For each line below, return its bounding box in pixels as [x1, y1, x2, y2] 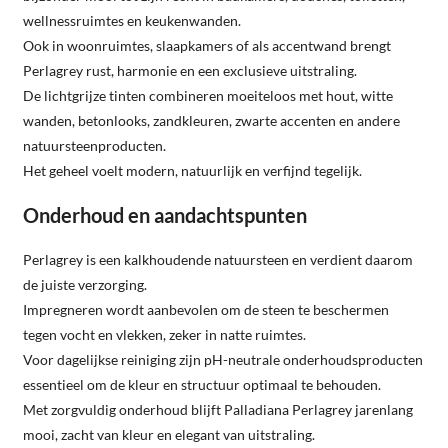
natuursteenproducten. [23, 136, 166, 154]
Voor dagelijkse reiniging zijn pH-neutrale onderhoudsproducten [23, 350, 423, 368]
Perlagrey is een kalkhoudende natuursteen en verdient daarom [23, 250, 413, 268]
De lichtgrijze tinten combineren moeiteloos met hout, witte [23, 86, 393, 104]
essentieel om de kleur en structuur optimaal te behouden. [23, 375, 381, 393]
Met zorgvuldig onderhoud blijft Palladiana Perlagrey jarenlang [23, 400, 413, 418]
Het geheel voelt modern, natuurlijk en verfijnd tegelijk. [23, 161, 362, 179]
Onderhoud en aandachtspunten [23, 202, 307, 227]
